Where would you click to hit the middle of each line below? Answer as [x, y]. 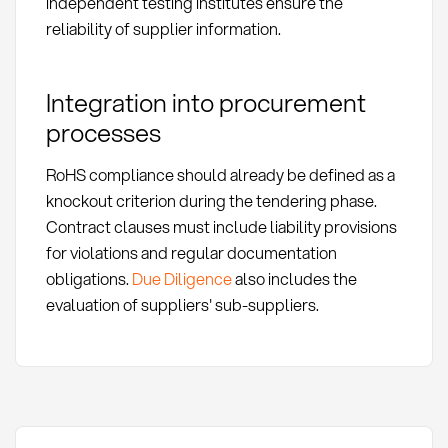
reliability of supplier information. [163, 29]
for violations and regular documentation [191, 252]
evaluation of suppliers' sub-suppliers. [182, 304]
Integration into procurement [205, 102]
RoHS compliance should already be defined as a [220, 174]
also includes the [294, 278]
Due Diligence [181, 278]
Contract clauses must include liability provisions [221, 226]
